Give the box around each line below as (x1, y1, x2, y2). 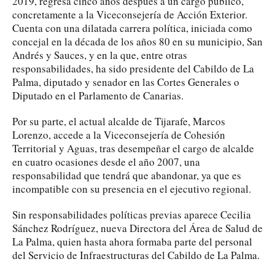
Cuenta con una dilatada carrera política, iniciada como (12, 20, 252, 35)
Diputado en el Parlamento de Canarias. (12, 88, 184, 103)
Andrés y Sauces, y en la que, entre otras (12, 47, 187, 62)
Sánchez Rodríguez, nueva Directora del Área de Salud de (12, 220, 263, 235)
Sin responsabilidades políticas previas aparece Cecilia (12, 207, 251, 222)
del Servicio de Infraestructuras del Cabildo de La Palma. (12, 247, 260, 262)
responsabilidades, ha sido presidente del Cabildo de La (12, 61, 254, 76)
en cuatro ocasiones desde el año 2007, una (12, 154, 200, 169)
